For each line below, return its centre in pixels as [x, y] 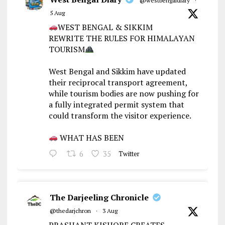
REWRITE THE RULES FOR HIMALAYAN [122, 38]
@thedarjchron [70, 210]
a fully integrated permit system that [116, 104]
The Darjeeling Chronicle [99, 197]
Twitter [129, 154]
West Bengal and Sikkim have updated [117, 71]
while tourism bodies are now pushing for [124, 93]
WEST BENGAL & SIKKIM [105, 27]
